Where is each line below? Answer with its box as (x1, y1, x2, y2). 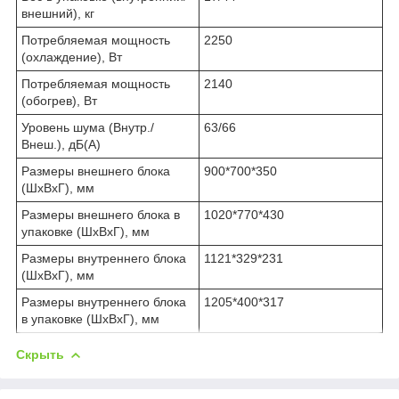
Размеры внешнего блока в (21, 207, 180, 222)
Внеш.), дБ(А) (21, 136, 101, 151)
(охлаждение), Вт (21, 49, 122, 64)
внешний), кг (21, 5, 94, 20)
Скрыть (16, 346, 64, 362)
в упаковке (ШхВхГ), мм (21, 311, 159, 326)
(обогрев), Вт (21, 93, 97, 108)
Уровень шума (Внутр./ (21, 119, 154, 134)
